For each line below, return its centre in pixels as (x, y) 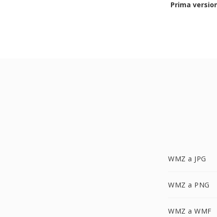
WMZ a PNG (189, 185)
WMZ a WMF (190, 211)
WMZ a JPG (187, 159)
